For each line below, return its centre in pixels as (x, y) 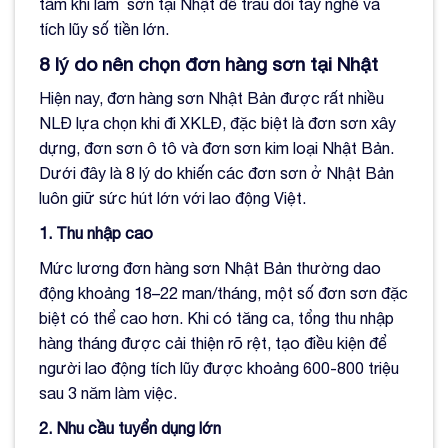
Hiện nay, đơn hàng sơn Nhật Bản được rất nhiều (211, 97)
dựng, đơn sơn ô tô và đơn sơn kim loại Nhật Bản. (216, 147)
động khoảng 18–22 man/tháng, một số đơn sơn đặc (223, 292)
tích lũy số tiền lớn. (106, 29)
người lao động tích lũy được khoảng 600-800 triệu (219, 367)
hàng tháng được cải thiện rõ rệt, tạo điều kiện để (213, 342)
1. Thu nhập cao (96, 232)
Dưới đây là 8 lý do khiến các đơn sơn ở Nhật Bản (216, 172)
